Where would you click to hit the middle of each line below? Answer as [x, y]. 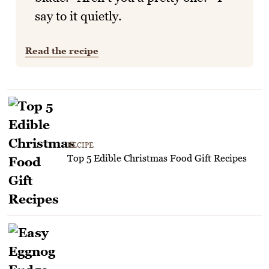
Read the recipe [62, 50]
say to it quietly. [78, 16]
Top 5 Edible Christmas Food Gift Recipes [157, 158]
